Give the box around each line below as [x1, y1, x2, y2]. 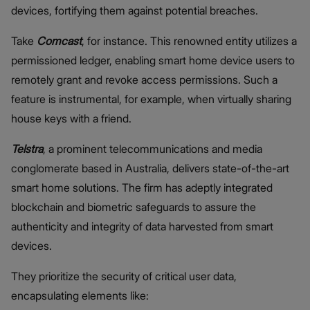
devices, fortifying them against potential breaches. [11, 3, 258, 17]
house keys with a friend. [11, 111, 131, 125]
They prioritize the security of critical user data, [11, 268, 237, 283]
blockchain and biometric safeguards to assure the [11, 199, 256, 214]
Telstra [11, 141, 43, 156]
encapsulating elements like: [11, 288, 149, 302]
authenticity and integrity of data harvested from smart [11, 219, 273, 233]
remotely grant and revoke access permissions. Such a [11, 72, 277, 86]
